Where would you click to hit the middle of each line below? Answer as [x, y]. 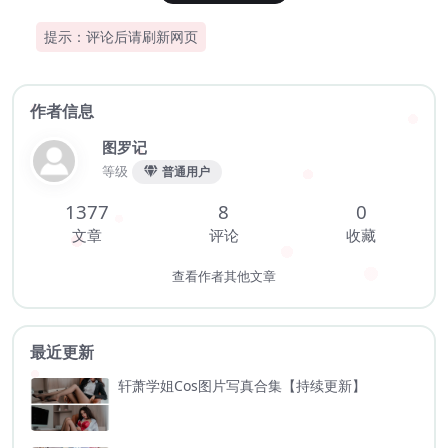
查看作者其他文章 [224, 276]
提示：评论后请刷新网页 [121, 36]
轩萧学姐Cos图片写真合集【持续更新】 [242, 385]
